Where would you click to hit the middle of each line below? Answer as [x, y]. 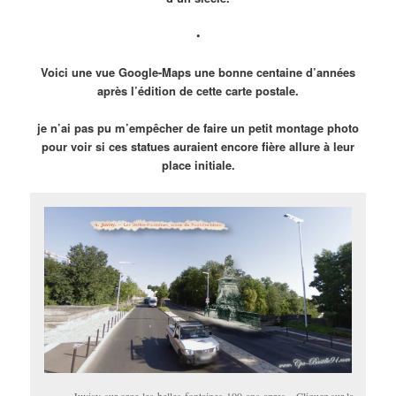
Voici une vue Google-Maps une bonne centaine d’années [198, 72]
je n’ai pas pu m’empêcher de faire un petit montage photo [198, 128]
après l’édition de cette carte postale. [198, 91]
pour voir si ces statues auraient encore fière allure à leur [198, 147]
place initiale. [198, 165]
